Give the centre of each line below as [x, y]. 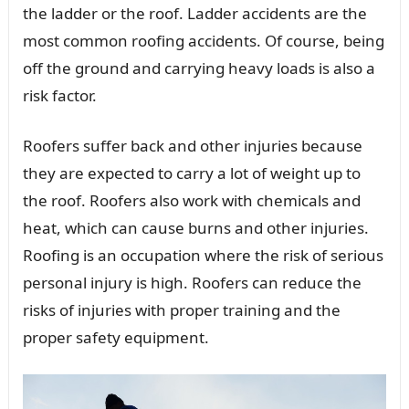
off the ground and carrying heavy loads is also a [199, 68]
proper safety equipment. [115, 337]
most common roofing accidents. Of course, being [203, 41]
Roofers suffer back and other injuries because [192, 146]
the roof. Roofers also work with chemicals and [191, 200]
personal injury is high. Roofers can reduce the [192, 283]
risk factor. [59, 95]
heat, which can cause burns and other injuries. [195, 228]
